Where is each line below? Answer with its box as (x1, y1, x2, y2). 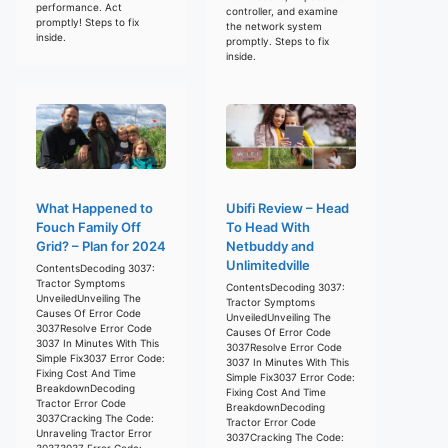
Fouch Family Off (36, 218, 141, 235)
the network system (226, 19, 322, 32)
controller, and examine (226, 4, 338, 17)
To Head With (226, 218, 310, 235)
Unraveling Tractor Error (36, 426, 152, 439)
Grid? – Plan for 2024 (36, 237, 166, 254)
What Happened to (36, 199, 153, 216)
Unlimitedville (226, 256, 310, 273)
